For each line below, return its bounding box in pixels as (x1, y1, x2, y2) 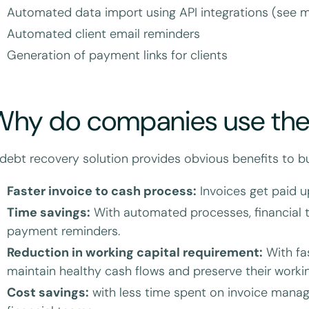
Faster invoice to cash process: (7, 182, 197, 199)
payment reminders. (7, 222, 121, 239)
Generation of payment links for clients (7, 46, 228, 63)
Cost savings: (7, 283, 90, 301)
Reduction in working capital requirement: (7, 243, 263, 261)
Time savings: (7, 203, 91, 221)
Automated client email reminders (7, 25, 201, 42)
